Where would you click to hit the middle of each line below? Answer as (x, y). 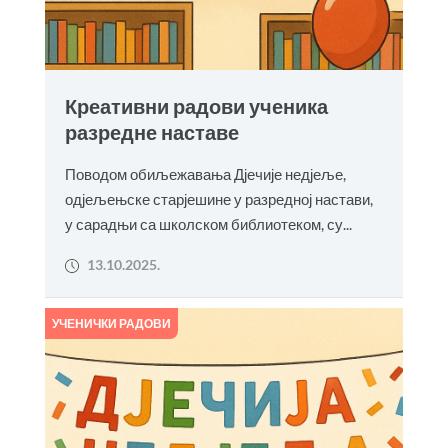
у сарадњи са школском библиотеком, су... (208, 224)
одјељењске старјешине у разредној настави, (218, 199)
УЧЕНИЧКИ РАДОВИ (111, 323)
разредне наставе (151, 132)
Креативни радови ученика (196, 106)
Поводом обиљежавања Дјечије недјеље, (205, 174)
